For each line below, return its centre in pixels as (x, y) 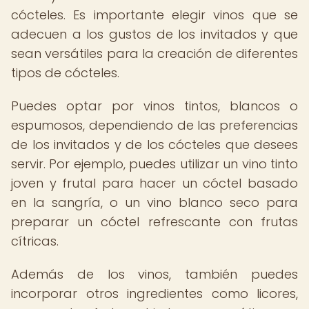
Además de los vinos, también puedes (154, 274)
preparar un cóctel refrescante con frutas (154, 222)
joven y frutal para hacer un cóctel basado (154, 183)
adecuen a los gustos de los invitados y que (154, 34)
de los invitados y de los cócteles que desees (154, 144)
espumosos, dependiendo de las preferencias (154, 125)
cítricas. (35, 241)
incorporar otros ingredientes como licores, (154, 293)
